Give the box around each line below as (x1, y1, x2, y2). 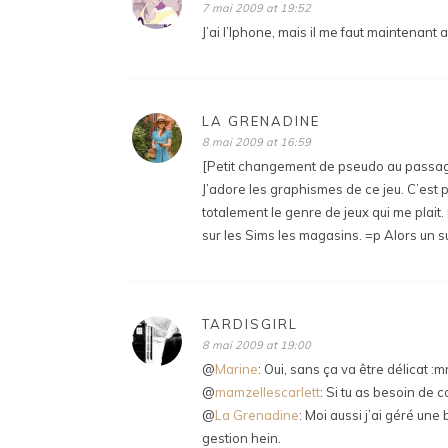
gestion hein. (202, 430, 281, 446)
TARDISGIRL (202, 316, 298, 332)
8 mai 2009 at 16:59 (202, 135, 311, 149)
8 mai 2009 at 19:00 (202, 338, 311, 352)
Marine (215, 361, 258, 377)
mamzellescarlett (215, 384, 320, 400)
